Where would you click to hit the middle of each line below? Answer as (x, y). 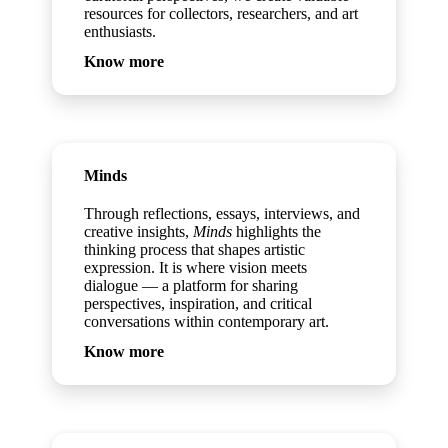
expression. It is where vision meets (196, 267)
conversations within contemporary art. (207, 321)
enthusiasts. (120, 31)
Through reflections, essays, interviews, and (222, 213)
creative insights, (139, 231)
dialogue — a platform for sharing (191, 285)
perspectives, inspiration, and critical (198, 303)
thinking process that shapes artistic (195, 249)
